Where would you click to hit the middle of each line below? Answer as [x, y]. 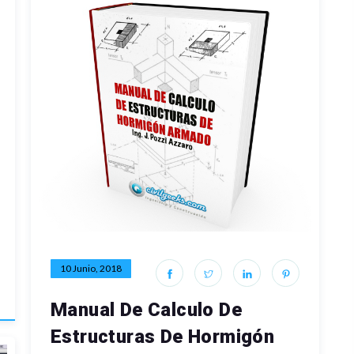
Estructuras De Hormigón [163, 336]
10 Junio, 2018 [91, 268]
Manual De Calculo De [146, 309]
